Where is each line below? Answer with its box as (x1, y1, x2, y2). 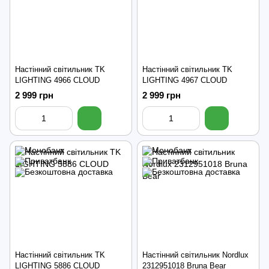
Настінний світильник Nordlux (142, 250, 249, 260)
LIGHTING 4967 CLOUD (142, 76, 227, 85)
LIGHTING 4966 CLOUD (15, 76, 100, 85)
